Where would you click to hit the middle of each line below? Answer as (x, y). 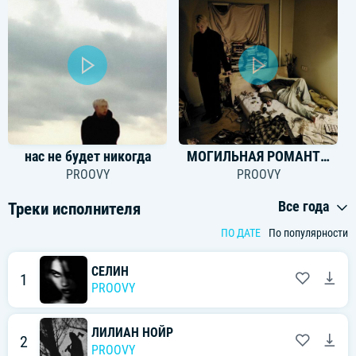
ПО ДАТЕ (241, 234)
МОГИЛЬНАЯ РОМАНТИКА (325, 156)
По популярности (308, 234)
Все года (305, 207)
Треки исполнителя (74, 209)
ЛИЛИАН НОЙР (132, 333)
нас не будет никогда (87, 156)
